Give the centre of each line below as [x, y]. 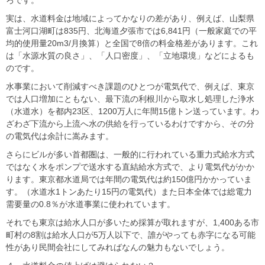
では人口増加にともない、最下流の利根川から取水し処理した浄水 [130, 98]
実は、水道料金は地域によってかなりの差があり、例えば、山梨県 [130, 18]
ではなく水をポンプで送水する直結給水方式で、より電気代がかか [130, 167]
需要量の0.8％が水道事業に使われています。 [91, 204]
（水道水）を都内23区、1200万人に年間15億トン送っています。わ [132, 111]
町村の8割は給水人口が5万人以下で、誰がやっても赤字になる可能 [131, 235]
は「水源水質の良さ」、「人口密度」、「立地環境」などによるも [130, 55]
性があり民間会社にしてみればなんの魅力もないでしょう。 [118, 247]
